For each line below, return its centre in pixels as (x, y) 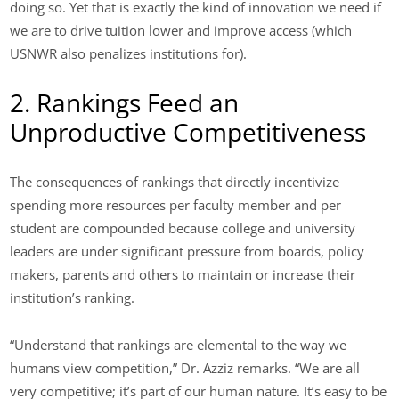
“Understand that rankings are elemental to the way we (179, 344)
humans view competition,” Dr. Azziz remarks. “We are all (185, 367)
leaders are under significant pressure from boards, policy (187, 252)
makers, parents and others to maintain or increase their (183, 275)
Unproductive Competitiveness (188, 132)
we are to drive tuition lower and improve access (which (181, 30)
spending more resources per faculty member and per (176, 205)
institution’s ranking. (73, 298)
